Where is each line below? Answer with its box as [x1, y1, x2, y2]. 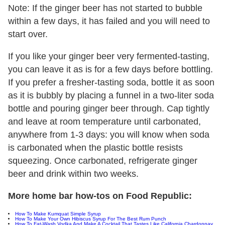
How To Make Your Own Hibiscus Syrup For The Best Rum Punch [15, 216, 166, 222]
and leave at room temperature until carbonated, [8, 117, 201, 127]
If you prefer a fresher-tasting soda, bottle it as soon [8, 77, 214, 88]
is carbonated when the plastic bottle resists [8, 143, 183, 153]
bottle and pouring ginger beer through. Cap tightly [8, 103, 209, 114]
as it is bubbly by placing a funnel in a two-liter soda [8, 90, 214, 101]
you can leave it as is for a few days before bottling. [8, 64, 213, 75]
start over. [8, 29, 48, 40]
